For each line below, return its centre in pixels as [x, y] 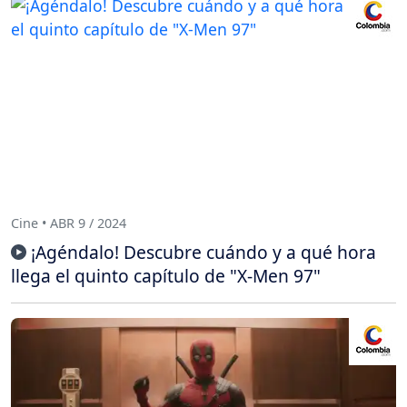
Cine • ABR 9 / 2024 [69, 223]
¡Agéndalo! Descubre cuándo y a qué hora [203, 252]
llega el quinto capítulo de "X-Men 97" [166, 275]
